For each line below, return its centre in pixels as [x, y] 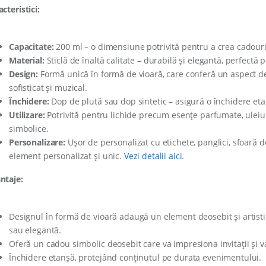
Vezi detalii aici [153, 156]
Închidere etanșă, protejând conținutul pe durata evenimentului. [135, 257]
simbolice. [29, 128]
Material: [27, 60]
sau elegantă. [35, 230]
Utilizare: [27, 115]
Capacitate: [31, 46]
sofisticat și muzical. [48, 87]
